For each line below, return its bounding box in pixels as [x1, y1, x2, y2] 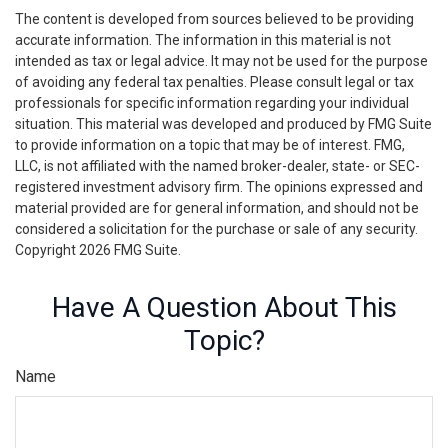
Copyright [15, 242, 79, 258]
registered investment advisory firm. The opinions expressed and [15, 179, 423, 195]
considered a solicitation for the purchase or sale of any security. [15, 221, 418, 237]
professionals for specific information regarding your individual [15, 95, 409, 111]
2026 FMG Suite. [79, 242, 181, 258]
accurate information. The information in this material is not [15, 32, 391, 48]
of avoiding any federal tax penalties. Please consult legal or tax [15, 74, 414, 90]
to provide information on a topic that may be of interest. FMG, [15, 137, 405, 153]
